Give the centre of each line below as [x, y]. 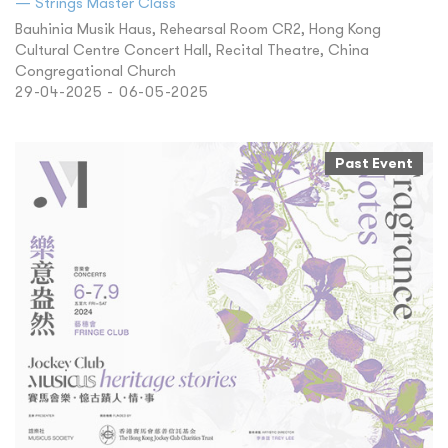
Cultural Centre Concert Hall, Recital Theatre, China [192, 49]
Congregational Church [95, 70]
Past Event [374, 162]
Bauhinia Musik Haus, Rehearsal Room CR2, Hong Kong [198, 28]
